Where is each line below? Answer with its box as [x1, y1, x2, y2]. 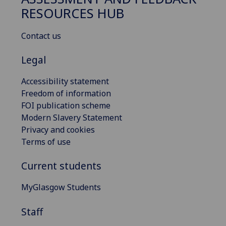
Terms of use [21, 136, 71, 148]
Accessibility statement [21, 76, 109, 87]
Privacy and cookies [21, 124, 95, 136]
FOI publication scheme [21, 100, 110, 111]
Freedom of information [21, 88, 111, 99]
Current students [21, 159, 101, 173]
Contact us [21, 30, 61, 41]
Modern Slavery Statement [21, 112, 122, 124]
